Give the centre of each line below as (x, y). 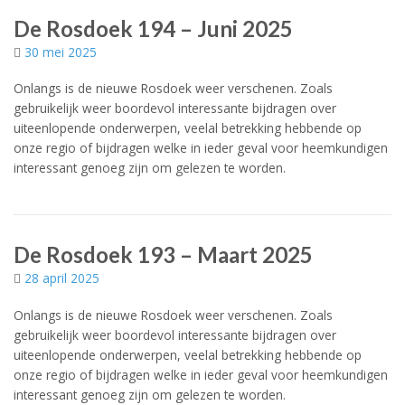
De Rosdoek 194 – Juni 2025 (153, 28)
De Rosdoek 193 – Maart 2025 (163, 254)
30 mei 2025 (61, 52)
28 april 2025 (62, 278)
